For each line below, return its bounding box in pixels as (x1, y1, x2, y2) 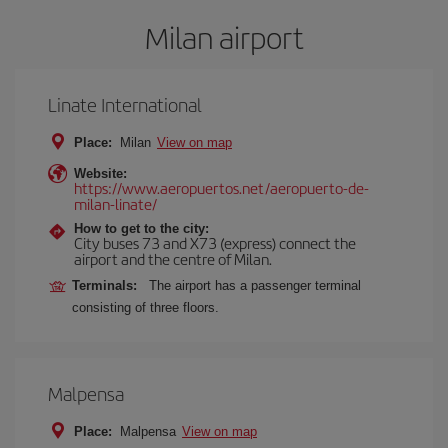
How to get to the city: (74, 220, 209, 236)
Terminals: (72, 277, 145, 293)
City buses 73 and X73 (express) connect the (74, 231, 356, 253)
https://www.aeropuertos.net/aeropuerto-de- (74, 176, 369, 198)
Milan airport (144, 15, 304, 58)
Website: (74, 165, 127, 181)
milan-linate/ (74, 192, 157, 214)
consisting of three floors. (72, 299, 219, 315)
